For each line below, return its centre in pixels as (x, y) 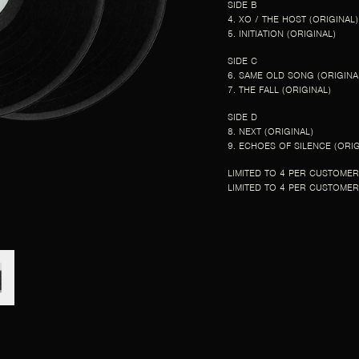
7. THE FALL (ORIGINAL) (279, 89)
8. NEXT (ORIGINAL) (270, 131)
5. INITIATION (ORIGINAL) (282, 33)
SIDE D (242, 117)
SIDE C (242, 61)
